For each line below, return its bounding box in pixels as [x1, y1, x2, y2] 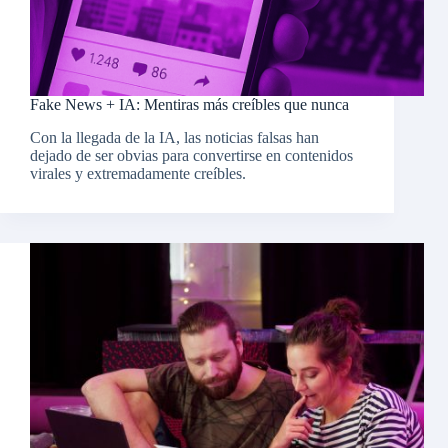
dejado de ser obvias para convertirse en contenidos [30, 147, 353, 165]
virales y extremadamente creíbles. [30, 165, 246, 183]
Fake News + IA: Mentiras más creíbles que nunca [30, 96, 349, 114]
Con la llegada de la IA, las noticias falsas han [30, 129, 319, 147]
